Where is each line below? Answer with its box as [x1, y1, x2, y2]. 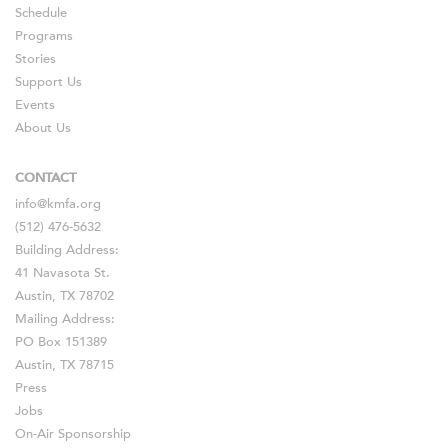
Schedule [15, 4, 67, 21]
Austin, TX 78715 [15, 357, 114, 374]
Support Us [15, 73, 82, 90]
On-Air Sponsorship [15, 426, 131, 443]
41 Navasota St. [15, 265, 110, 282]
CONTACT [15, 169, 76, 185]
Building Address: [15, 242, 119, 259]
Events [15, 96, 55, 113]
